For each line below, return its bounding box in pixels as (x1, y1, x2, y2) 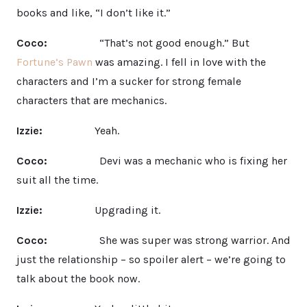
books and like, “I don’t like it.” (16, 5, 171, 19)
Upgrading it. (48, 203, 160, 217)
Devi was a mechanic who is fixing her (50, 153, 287, 167)
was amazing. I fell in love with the (93, 55, 266, 69)
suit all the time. (16, 173, 98, 186)
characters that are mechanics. (16, 93, 167, 107)
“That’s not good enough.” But (50, 36, 249, 49)
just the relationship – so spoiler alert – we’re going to (16, 252, 286, 266)
